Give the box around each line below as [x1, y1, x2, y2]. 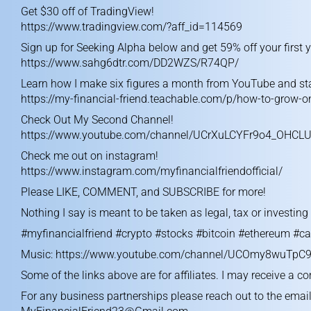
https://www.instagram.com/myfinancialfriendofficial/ [21, 165, 283, 178]
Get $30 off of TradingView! [21, 5, 154, 18]
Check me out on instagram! [21, 149, 158, 162]
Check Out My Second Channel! [21, 113, 174, 126]
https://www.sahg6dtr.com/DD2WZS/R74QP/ [21, 56, 239, 69]
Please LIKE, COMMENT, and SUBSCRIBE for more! [21, 185, 266, 199]
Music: [21, 248, 56, 261]
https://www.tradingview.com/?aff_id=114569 [21, 20, 242, 33]
